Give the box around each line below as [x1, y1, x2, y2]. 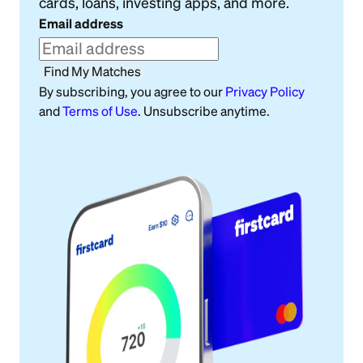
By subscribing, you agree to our [39, 83, 223, 99]
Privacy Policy [225, 83, 305, 99]
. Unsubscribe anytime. [138, 103, 270, 118]
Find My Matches [44, 63, 141, 79]
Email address [39, 15, 123, 31]
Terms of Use [62, 103, 138, 118]
